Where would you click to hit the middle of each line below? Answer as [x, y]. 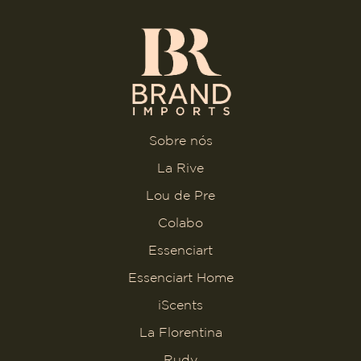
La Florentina [180, 332]
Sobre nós [180, 141]
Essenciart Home [180, 278]
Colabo [180, 223]
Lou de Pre [180, 195]
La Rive [180, 168]
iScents [180, 305]
